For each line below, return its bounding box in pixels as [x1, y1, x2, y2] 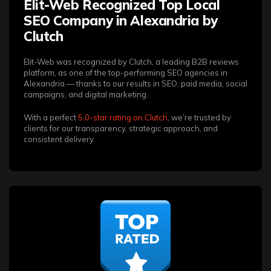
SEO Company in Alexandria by [24, 11, 218, 29]
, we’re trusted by [168, 112, 231, 122]
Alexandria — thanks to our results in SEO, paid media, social [24, 78, 247, 88]
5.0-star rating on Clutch [78, 112, 168, 122]
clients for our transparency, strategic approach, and [24, 123, 218, 133]
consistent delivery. [24, 134, 95, 144]
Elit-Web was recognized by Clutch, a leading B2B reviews [24, 56, 239, 67]
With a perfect [24, 112, 78, 122]
